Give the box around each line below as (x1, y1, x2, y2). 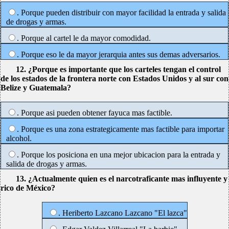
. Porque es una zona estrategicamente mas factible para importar (17, 125, 224, 133)
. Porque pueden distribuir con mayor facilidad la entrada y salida (17, 8, 226, 17)
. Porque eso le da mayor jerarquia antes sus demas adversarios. (17, 50, 220, 59)
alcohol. (6, 134, 32, 143)
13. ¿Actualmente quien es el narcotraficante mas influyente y (16, 174, 227, 183)
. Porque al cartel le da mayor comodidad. (17, 34, 151, 42)
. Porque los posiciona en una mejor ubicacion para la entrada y (17, 150, 220, 159)
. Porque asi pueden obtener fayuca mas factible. (17, 108, 172, 117)
